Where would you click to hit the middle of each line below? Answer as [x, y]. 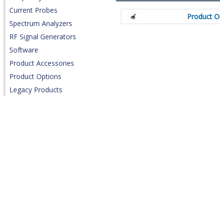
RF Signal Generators [43, 37]
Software [24, 50]
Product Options [35, 77]
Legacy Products [36, 90]
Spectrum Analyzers [41, 24]
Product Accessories [42, 63]
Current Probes [33, 10]
